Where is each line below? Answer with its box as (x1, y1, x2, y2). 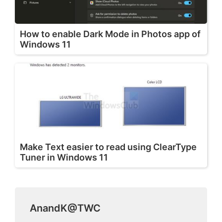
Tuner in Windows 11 (20, 152, 108, 163)
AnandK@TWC (30, 202, 101, 214)
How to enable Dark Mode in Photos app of (20, 28, 201, 39)
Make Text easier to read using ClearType (20, 141, 197, 152)
